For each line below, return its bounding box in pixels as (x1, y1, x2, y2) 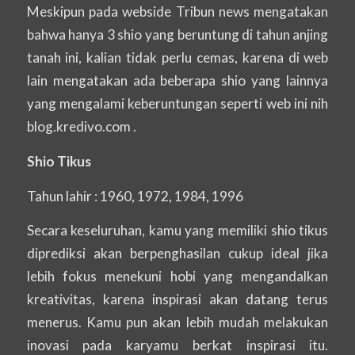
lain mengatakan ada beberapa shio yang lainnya (26, 72, 329, 90)
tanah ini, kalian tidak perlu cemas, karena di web (26, 49, 329, 67)
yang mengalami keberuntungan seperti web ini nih (26, 95, 329, 113)
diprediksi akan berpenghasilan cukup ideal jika (26, 245, 329, 262)
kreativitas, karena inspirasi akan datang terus (26, 291, 329, 308)
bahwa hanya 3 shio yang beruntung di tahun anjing (26, 26, 329, 44)
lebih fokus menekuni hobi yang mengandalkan (26, 268, 329, 285)
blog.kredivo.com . (26, 118, 136, 136)
